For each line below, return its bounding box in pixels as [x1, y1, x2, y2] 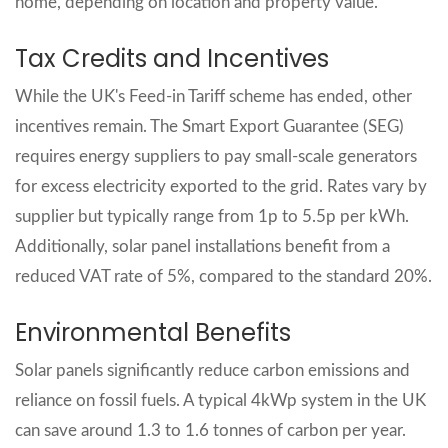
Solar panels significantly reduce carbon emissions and [15, 361, 410, 379]
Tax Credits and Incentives [15, 41, 329, 75]
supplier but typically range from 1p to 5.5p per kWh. [15, 207, 409, 225]
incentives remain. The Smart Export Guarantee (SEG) [15, 117, 404, 135]
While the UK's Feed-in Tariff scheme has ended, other [15, 87, 412, 105]
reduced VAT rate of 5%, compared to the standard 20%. [15, 267, 432, 285]
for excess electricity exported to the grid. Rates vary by [15, 177, 427, 195]
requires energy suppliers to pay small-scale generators [15, 147, 417, 165]
